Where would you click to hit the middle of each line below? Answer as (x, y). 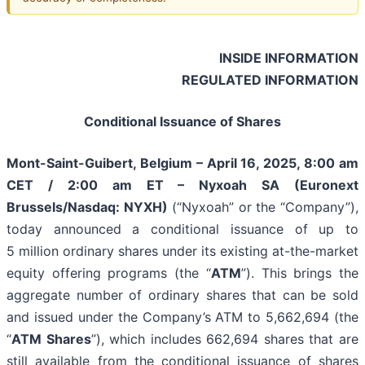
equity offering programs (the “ (109, 273)
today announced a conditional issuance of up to (182, 229)
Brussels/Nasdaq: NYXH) (87, 207)
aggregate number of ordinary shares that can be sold (182, 295)
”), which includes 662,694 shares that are (225, 339)
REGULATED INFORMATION (270, 80)
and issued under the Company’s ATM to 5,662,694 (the (182, 317)
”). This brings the (300, 273)
